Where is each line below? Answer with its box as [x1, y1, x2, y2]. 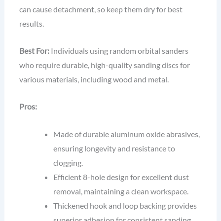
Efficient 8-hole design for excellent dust [53, 172, 189, 182]
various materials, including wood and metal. [19, 74, 169, 84]
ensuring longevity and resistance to [53, 143, 176, 153]
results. [19, 18, 44, 28]
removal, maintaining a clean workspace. [53, 186, 189, 196]
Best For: [19, 46, 49, 56]
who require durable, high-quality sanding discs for [19, 60, 190, 70]
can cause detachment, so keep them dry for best [19, 4, 183, 14]
